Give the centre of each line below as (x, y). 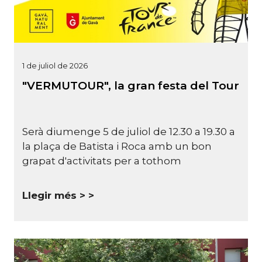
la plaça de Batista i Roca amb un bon (117, 146)
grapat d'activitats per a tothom (102, 161)
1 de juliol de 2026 (55, 65)
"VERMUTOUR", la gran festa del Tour (131, 85)
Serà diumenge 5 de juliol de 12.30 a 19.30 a (129, 132)
